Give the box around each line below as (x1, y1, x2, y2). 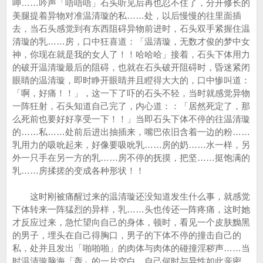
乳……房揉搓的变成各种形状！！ (12, 166, 144, 176)
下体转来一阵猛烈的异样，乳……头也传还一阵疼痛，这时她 (12, 204, 250, 214)
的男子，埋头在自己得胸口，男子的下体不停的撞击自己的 (12, 230, 241, 240)
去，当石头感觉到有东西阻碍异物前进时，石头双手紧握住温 (12, 23, 250, 33)
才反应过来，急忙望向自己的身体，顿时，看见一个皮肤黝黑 (12, 217, 250, 227)
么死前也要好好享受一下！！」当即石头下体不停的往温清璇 (12, 114, 250, 124)
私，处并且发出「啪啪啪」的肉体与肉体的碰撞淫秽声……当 (12, 243, 250, 253)
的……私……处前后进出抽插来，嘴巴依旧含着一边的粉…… (12, 127, 250, 137)
